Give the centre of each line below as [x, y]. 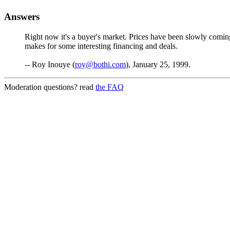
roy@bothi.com [100, 65]
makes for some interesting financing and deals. [101, 46]
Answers [22, 17]
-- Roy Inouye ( [50, 65]
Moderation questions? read [50, 87]
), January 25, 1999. [158, 65]
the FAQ [110, 87]
